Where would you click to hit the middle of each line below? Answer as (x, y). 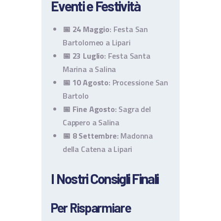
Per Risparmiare (91, 208)
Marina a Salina (90, 69)
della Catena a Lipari (98, 149)
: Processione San (138, 83)
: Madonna (135, 136)
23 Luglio (88, 56)
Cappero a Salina (91, 123)
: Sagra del (133, 109)
